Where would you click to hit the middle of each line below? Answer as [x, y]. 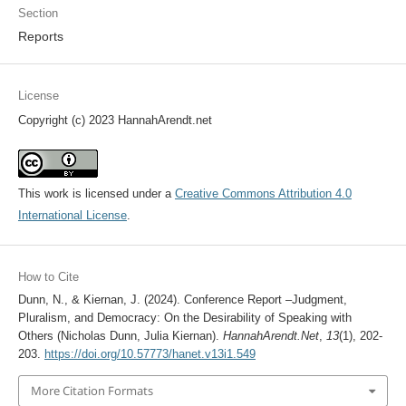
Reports [40, 37]
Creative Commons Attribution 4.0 [263, 194]
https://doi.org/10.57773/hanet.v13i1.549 [150, 354]
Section [38, 14]
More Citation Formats [92, 391]
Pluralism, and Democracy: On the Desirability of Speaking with [184, 318]
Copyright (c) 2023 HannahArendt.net [115, 121]
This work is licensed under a [96, 194]
